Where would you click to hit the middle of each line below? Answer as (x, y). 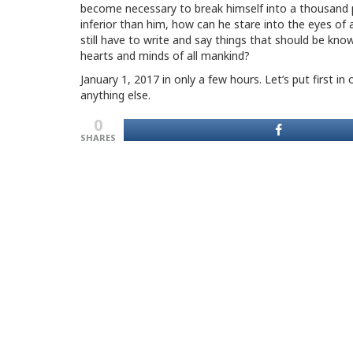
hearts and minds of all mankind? (165, 56)
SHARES (98, 137)
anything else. (115, 95)
